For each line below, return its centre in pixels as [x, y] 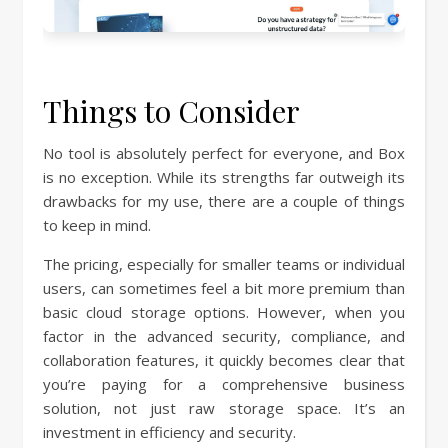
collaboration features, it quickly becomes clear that [224, 359]
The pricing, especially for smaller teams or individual [224, 263]
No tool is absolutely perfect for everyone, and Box [224, 152]
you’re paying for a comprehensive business [224, 383]
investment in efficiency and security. [169, 431]
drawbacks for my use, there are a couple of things [224, 200]
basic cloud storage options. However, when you [224, 311]
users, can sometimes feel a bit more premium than [224, 287]
